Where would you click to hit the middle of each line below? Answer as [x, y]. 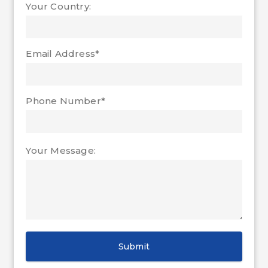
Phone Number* [66, 100]
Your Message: [61, 150]
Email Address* [63, 53]
